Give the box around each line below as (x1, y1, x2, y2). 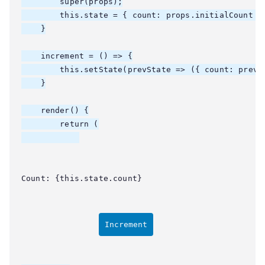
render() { (21, 106, 89, 115)
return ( (21, 119, 99, 128)
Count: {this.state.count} (21, 174, 142, 183)
